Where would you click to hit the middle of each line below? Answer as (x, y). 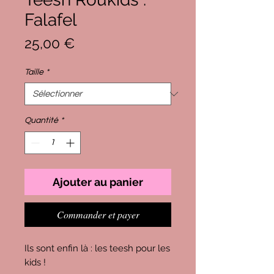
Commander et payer (98, 214)
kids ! (36, 262)
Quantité (41, 120)
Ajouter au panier (98, 182)
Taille (34, 72)
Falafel (51, 20)
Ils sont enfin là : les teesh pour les (97, 248)
